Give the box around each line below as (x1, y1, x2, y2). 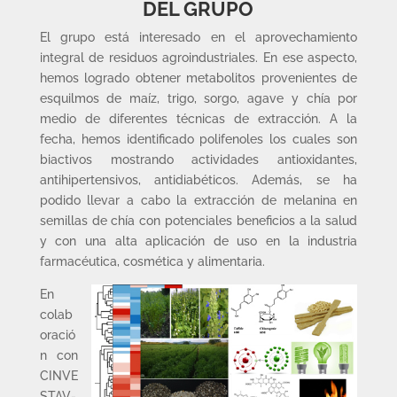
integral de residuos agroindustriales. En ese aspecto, (39, 51, 358, 65)
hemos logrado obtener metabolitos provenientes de (39, 71, 358, 85)
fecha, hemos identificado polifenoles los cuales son (39, 132, 358, 146)
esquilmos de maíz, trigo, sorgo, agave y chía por (39, 91, 358, 105)
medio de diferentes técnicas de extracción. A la (39, 112, 358, 126)
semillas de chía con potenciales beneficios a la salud (39, 214, 358, 228)
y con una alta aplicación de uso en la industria (39, 234, 358, 248)
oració (39, 328, 75, 342)
